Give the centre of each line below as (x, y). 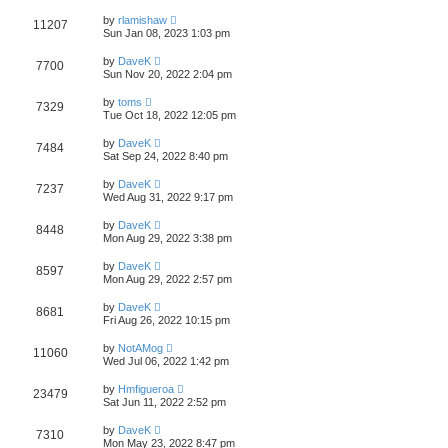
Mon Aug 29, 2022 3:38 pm (167, 238)
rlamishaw (142, 20)
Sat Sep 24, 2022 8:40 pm (165, 156)
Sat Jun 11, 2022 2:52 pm (164, 402)
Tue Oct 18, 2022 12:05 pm (169, 115)
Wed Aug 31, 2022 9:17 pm (168, 197)
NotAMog (140, 348)
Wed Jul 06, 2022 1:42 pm (166, 361)
